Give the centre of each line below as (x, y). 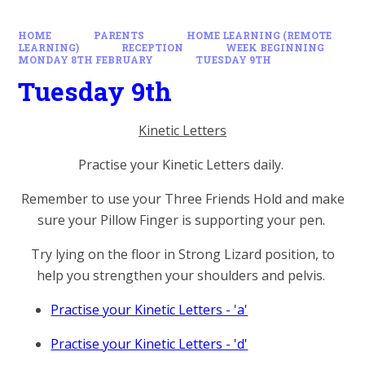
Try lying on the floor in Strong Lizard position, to (182, 255)
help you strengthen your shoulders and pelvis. (182, 276)
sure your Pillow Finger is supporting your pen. (182, 220)
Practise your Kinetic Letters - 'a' (150, 310)
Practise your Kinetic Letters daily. (182, 165)
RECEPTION (152, 47)
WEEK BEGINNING (275, 47)
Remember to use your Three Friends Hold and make (182, 199)
